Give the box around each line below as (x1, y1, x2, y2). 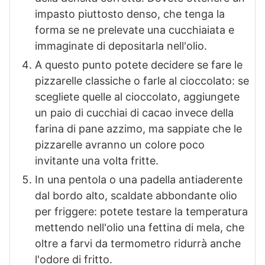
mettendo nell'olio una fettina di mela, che (35, 221, 244, 234)
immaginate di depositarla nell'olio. (35, 40, 207, 53)
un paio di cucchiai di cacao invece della (35, 106, 234, 119)
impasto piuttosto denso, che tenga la (35, 8, 225, 21)
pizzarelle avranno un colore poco (35, 138, 205, 151)
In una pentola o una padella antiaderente (35, 173, 243, 186)
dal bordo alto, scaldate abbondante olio (35, 189, 237, 202)
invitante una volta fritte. (35, 154, 159, 167)
